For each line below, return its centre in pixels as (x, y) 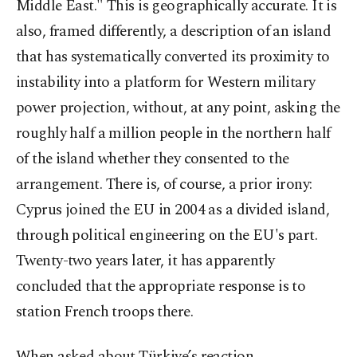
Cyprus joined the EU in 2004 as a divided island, (173, 210)
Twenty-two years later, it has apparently (145, 261)
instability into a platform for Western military (166, 83)
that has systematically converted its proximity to (173, 57)
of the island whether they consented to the (153, 159)
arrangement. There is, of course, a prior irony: (164, 185)
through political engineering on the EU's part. (167, 236)
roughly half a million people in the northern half (173, 134)
